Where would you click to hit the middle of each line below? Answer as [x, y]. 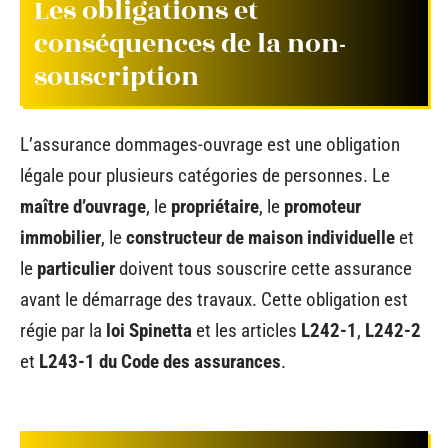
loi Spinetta [149, 330]
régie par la [63, 330]
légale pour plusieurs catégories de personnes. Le [205, 175]
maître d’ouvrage [83, 206]
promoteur [322, 206]
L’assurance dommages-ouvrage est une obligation [210, 144]
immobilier [60, 237]
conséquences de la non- [190, 44]
